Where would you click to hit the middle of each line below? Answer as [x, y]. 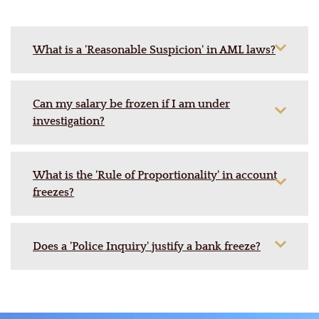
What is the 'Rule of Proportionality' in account [155, 176]
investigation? [69, 121]
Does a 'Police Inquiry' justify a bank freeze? [147, 247]
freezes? [53, 193]
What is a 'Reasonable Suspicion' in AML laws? [154, 50]
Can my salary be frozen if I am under [131, 104]
